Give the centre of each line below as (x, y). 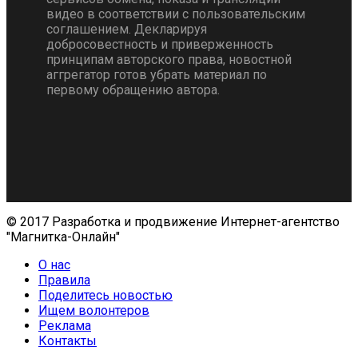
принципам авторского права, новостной (169, 60)
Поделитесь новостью (105, 296)
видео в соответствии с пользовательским (176, 14)
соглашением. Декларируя (127, 30)
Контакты (68, 341)
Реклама (65, 326)
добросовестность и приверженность (160, 45)
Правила (64, 280)
